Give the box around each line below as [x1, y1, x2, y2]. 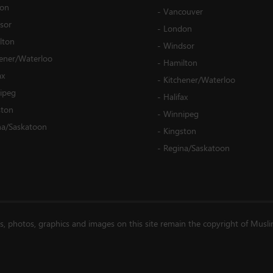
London [163, 22, 192, 35]
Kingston [163, 124, 196, 137]
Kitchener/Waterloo [163, 73, 235, 86]
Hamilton [163, 56, 197, 69]
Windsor [163, 39, 194, 52]
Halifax [163, 90, 188, 103]
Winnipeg [163, 107, 199, 120]
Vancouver [163, 5, 203, 18]
